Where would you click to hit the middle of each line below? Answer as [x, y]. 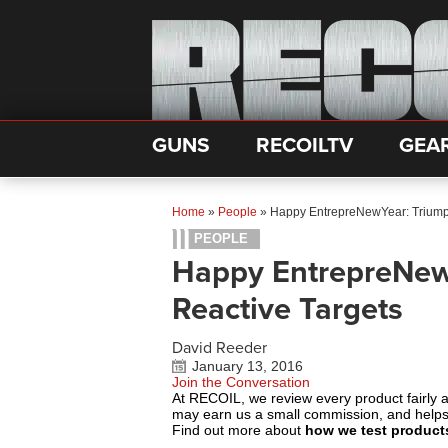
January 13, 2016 [247, 366]
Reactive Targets [287, 309]
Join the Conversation [241, 382]
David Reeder [219, 348]
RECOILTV [304, 145]
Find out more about [238, 430]
